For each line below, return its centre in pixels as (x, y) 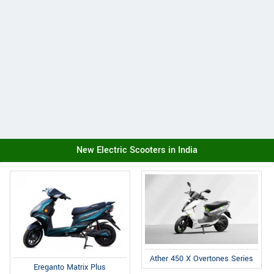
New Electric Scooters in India (137, 150)
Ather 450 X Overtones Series (202, 259)
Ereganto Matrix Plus (70, 267)
